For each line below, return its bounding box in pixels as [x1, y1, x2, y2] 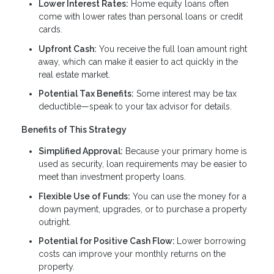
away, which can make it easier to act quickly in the [39, 56, 238, 67]
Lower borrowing [177, 236, 246, 246]
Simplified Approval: [39, 146, 123, 156]
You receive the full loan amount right [97, 43, 247, 54]
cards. [39, 24, 62, 35]
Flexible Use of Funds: [39, 191, 130, 201]
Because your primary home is [123, 146, 247, 156]
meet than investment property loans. [39, 172, 186, 182]
